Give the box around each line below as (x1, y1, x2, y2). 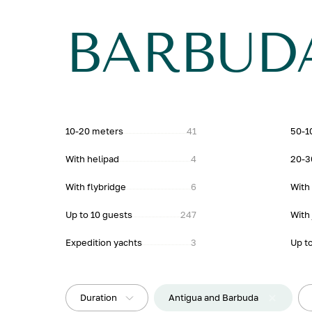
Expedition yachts (65, 237, 143, 248)
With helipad (65, 153, 120, 164)
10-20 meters (65, 125, 124, 136)
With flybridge (65, 181, 127, 192)
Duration (80, 292, 118, 303)
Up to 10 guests (65, 209, 133, 220)
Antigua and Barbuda (169, 292, 259, 303)
